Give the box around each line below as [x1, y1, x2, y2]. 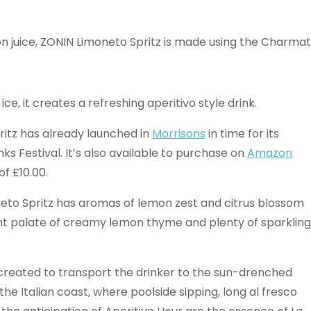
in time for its [205, 126, 279, 142]
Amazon [246, 145, 292, 161]
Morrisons [151, 126, 205, 142]
